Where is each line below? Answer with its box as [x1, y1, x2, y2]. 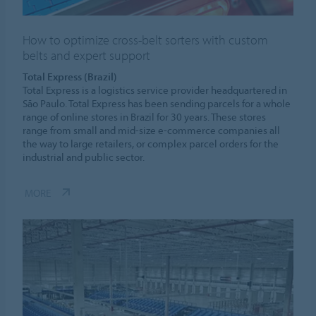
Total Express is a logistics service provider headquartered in [23, 83, 288, 97]
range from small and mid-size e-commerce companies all [23, 123, 281, 137]
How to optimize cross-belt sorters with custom [23, 31, 269, 48]
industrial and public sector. [23, 150, 145, 164]
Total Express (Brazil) [23, 69, 118, 83]
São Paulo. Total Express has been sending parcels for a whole [23, 96, 291, 110]
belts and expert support [23, 47, 151, 63]
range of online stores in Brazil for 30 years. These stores [23, 109, 267, 123]
